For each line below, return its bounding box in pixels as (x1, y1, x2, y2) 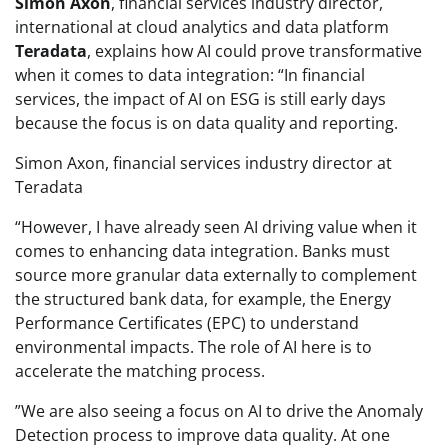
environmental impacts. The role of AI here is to (15, 336, 372, 359)
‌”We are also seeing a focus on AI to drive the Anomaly (15, 400, 423, 423)
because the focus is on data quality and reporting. (15, 112, 398, 135)
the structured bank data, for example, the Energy (15, 288, 391, 311)
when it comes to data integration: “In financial (15, 64, 365, 87)
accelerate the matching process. (15, 360, 265, 383)
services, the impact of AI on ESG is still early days (15, 88, 386, 111)
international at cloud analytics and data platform (15, 16, 389, 39)
